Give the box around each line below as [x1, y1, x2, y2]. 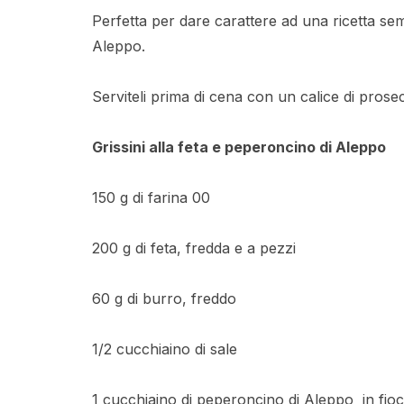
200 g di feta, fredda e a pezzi [92, 238, 296, 257]
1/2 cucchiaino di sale [92, 339, 237, 358]
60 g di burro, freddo [92, 289, 236, 308]
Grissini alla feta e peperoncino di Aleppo [92, 137, 386, 156]
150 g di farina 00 [92, 188, 210, 207]
